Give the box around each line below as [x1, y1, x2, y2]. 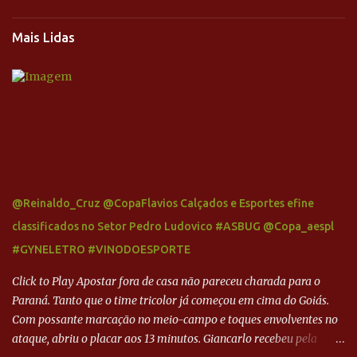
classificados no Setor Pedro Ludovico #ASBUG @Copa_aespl [12, 220, 334, 233]
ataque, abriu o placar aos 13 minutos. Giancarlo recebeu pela [12, 331, 317, 347]
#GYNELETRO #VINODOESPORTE [12, 243, 190, 257]
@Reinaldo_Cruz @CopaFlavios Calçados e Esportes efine [12, 197, 314, 210]
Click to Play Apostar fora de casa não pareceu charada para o [12, 274, 320, 289]
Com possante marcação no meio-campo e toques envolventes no [12, 312, 338, 328]
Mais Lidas [12, 30, 75, 45]
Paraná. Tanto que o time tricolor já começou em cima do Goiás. [12, 293, 329, 308]
